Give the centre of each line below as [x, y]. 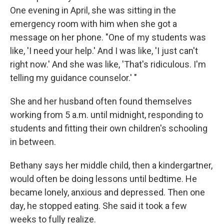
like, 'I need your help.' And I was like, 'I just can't [104, 51]
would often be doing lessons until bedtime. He [103, 179]
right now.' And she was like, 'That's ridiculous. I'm [108, 64]
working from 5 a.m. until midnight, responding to [106, 115]
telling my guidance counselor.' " [73, 78]
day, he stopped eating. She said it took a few [98, 206]
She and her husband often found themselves [101, 101]
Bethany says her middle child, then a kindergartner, [111, 165]
